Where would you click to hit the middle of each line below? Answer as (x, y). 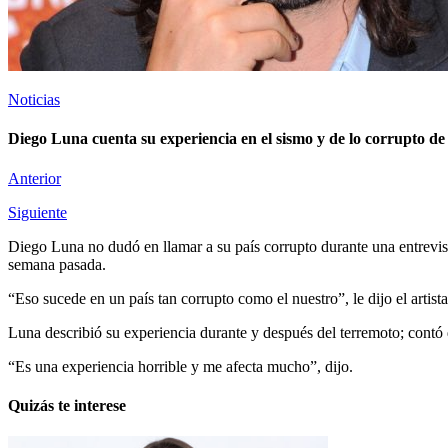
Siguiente (37, 212)
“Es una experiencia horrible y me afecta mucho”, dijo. (180, 366)
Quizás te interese (67, 405)
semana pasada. (57, 264)
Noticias (34, 99)
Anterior (34, 178)
